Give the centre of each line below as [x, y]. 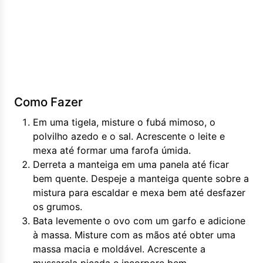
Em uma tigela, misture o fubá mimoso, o [124, 122]
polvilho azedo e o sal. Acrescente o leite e [129, 136]
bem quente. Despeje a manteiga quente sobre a [141, 178]
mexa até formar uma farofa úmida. [112, 150]
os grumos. [58, 207]
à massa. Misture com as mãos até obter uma [134, 235]
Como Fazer [48, 102]
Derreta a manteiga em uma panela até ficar [131, 164]
